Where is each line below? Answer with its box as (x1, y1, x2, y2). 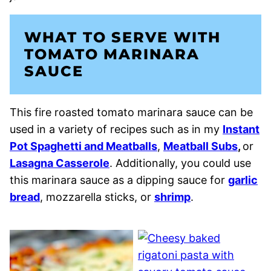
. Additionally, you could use (109, 157, 251, 170)
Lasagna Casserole (10, 157, 109, 170)
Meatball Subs (163, 140, 238, 153)
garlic (228, 174, 258, 187)
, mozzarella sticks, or (40, 191, 154, 204)
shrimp (154, 191, 191, 204)
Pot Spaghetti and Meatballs (10, 140, 157, 153)
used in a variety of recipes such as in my (10, 123, 223, 136)
